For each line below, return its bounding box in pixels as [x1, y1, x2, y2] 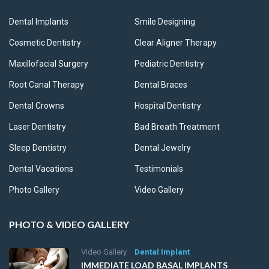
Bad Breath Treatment [134, 122, 220, 131]
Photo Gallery [9, 185, 59, 195]
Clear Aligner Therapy [134, 38, 217, 47]
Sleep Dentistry [9, 143, 67, 153]
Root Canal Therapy [9, 80, 84, 89]
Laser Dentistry [9, 122, 66, 131]
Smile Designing [134, 17, 195, 26]
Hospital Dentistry [134, 101, 201, 110]
